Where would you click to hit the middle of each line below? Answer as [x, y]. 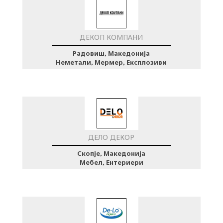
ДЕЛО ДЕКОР [111, 137]
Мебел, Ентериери [111, 162]
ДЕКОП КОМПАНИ [111, 37]
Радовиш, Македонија [111, 53]
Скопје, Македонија [111, 153]
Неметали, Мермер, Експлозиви [111, 62]
